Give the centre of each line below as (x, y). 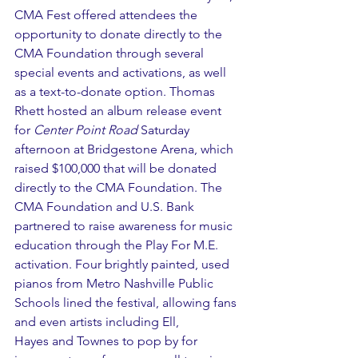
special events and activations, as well (122, 73)
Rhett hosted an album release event (119, 111)
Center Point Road (86, 130)
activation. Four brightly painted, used (123, 265)
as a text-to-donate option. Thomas (116, 92)
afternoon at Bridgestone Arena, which (125, 149)
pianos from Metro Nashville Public (115, 284)
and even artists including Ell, (98, 322)
